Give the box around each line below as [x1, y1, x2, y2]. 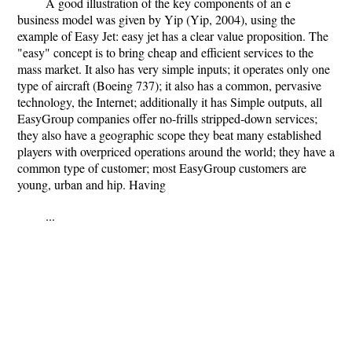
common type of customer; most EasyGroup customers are [17, 159, 306, 176]
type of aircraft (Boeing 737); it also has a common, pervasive [17, 77, 321, 93]
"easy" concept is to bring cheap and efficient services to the [17, 44, 313, 60]
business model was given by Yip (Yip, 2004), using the [17, 11, 295, 27]
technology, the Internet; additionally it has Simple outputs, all [17, 93, 322, 110]
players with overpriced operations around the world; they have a [17, 143, 335, 159]
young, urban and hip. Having [17, 176, 166, 192]
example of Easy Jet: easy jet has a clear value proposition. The [17, 27, 328, 44]
